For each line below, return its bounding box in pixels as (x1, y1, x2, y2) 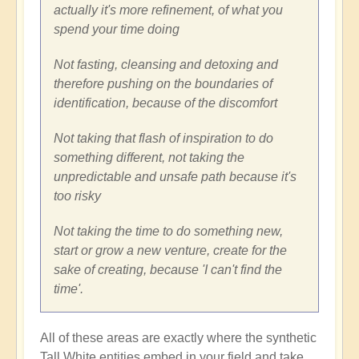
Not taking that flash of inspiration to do (54, 131, 273, 146)
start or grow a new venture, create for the (54, 244, 287, 258)
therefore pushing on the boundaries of (54, 77, 272, 91)
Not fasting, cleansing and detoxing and (54, 58, 278, 72)
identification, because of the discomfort (54, 96, 277, 111)
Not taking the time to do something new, (54, 224, 283, 239)
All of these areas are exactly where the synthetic (40, 331, 317, 345)
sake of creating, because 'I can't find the (54, 263, 282, 277)
